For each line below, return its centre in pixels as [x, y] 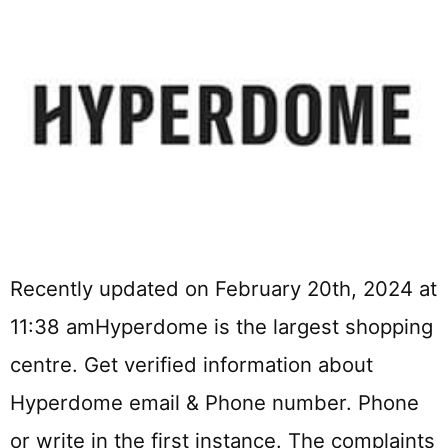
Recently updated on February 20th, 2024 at [223, 289]
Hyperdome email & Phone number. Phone [214, 403]
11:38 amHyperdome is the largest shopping [221, 327]
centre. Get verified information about [191, 365]
